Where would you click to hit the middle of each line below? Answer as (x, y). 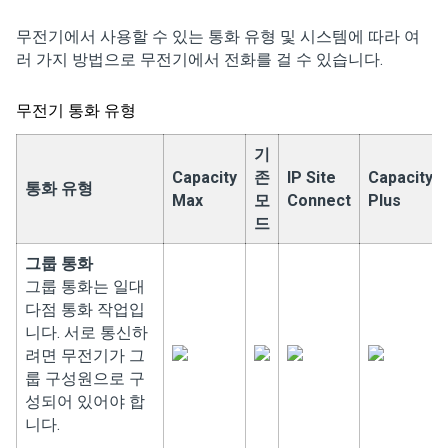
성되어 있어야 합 (85, 401)
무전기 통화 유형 (76, 110)
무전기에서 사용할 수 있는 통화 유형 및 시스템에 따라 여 (218, 36)
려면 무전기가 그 (85, 355)
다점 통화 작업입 (85, 309)
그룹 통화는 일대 (85, 286)
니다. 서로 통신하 (86, 332)
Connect (319, 200)
